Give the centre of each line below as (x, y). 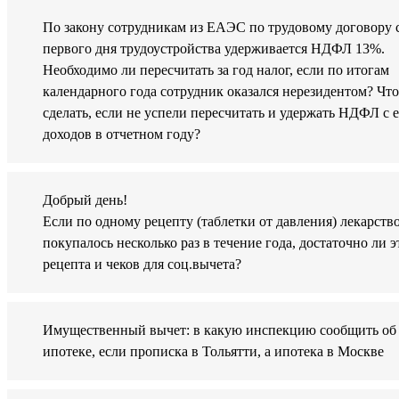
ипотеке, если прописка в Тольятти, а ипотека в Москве (213, 352)
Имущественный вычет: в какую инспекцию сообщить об (220, 330)
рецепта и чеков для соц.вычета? (142, 265)
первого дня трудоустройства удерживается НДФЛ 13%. (214, 49)
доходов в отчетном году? (122, 134)
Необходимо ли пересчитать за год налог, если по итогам (216, 70)
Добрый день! (85, 200)
